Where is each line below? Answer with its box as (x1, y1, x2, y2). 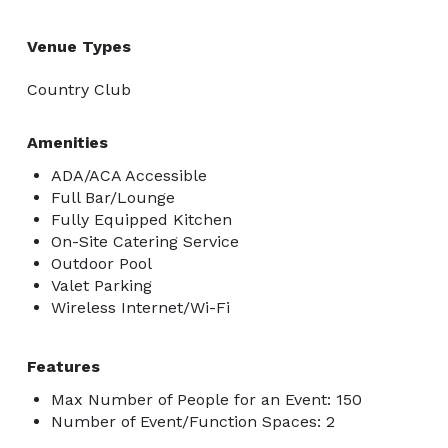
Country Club (27, 79, 131, 99)
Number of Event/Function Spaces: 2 (51, 411, 335, 431)
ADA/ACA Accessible (51, 165, 207, 185)
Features (27, 356, 100, 376)
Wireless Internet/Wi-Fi (51, 297, 230, 317)
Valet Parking (51, 275, 152, 295)
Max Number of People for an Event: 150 (51, 389, 362, 409)
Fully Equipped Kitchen (51, 209, 232, 229)
